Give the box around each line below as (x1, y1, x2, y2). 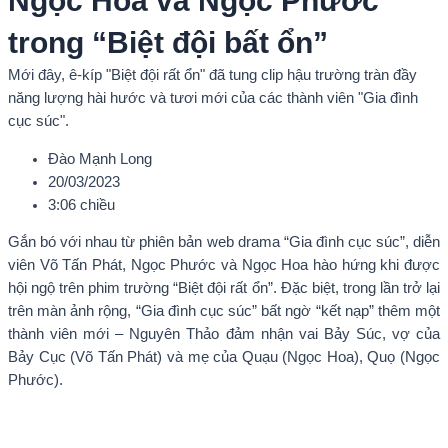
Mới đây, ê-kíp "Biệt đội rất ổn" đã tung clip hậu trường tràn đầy (8, 67, 417, 84)
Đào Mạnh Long (48, 150, 152, 167)
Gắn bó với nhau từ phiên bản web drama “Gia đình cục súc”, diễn (8, 234, 440, 251)
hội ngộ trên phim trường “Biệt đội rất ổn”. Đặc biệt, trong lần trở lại (8, 280, 440, 297)
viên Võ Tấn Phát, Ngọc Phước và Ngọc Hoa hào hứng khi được (8, 257, 440, 274)
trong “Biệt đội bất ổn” (8, 26, 328, 60)
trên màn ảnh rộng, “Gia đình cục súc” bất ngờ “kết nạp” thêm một (8, 303, 440, 320)
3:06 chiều (48, 196, 115, 213)
